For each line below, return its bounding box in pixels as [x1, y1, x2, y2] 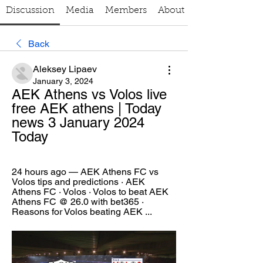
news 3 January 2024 [12, 114, 144, 130]
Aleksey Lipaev [33, 63, 97, 75]
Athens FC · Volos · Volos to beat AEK [12, 186, 168, 197]
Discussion [5, 6, 55, 15]
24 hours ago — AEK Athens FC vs [12, 166, 159, 177]
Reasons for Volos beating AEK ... [12, 206, 152, 217]
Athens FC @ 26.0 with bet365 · [12, 196, 144, 207]
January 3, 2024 [33, 76, 93, 86]
